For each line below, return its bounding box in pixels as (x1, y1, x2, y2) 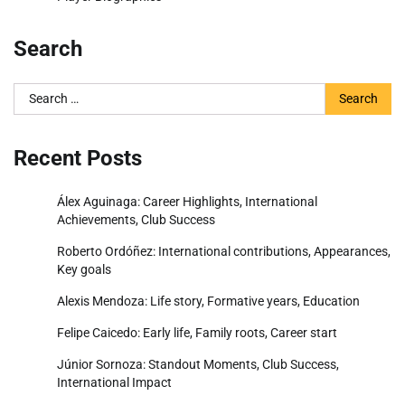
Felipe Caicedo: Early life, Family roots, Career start (57, 325, 337, 340)
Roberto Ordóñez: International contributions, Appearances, (57, 243, 391, 259)
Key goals (57, 261, 111, 277)
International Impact (57, 374, 172, 390)
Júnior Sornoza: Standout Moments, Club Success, (57, 356, 339, 372)
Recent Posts (14, 145, 142, 171)
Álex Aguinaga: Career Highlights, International (57, 193, 317, 209)
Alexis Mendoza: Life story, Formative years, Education (57, 293, 360, 308)
